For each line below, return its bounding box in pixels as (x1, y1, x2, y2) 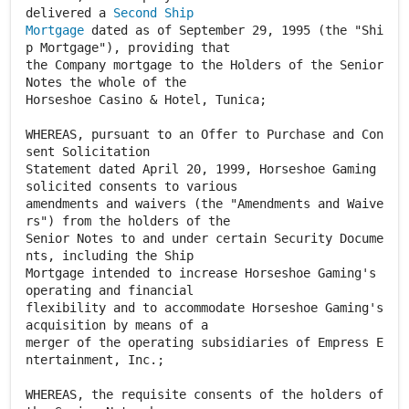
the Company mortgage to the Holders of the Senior (26, 58, 383, 72)
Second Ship (113, 5, 194, 20)
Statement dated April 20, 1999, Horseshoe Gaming (26, 162, 376, 176)
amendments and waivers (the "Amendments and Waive (26, 196, 383, 211)
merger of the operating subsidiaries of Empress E (26, 335, 383, 350)
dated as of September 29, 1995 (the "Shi (84, 23, 383, 37)
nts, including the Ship (26, 248, 194, 263)
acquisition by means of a (26, 318, 208, 332)
